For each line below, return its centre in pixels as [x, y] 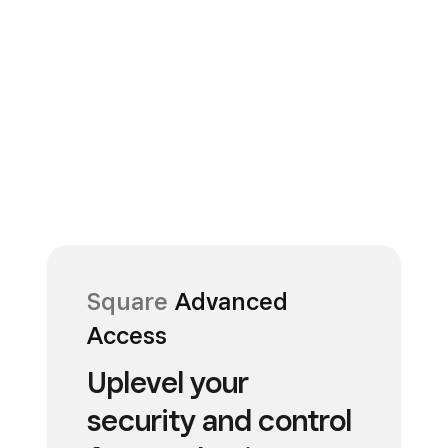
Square [127, 301]
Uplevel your [168, 382]
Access [127, 335]
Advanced [228, 301]
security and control [219, 420]
